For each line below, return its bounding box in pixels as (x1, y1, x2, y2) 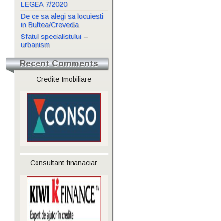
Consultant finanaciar (30, 159, 97, 167)
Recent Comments (20, 58, 98, 69)
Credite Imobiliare (36, 75, 91, 84)
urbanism (20, 41, 50, 49)
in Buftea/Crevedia (20, 21, 79, 29)
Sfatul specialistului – (20, 33, 87, 41)
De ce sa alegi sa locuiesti (20, 12, 103, 21)
